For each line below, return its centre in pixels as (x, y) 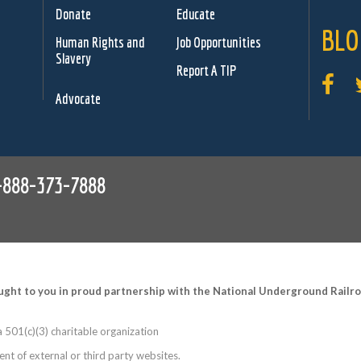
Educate (195, 14)
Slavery (73, 58)
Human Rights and (100, 42)
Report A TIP (206, 71)
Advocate (78, 99)
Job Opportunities (218, 42)
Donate (73, 14)
